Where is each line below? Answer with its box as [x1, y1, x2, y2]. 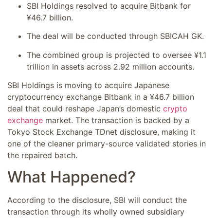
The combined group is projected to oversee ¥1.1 [27, 50, 206, 60]
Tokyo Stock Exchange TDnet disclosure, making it [7, 127, 196, 137]
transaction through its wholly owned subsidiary [7, 207, 184, 217]
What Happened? [7, 167, 136, 187]
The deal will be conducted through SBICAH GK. [27, 31, 204, 41]
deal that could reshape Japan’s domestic [7, 103, 163, 113]
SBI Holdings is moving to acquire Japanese [7, 80, 169, 90]
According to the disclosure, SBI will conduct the [7, 195, 187, 205]
